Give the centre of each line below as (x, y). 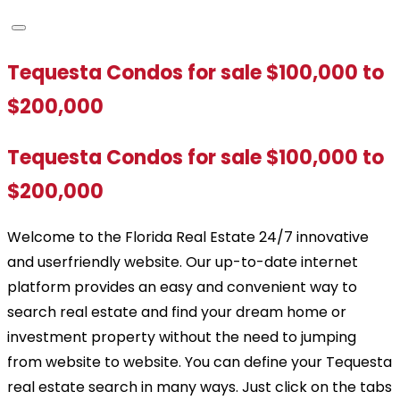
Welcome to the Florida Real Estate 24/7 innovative (188, 237)
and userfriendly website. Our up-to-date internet (183, 262)
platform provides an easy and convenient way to (182, 287)
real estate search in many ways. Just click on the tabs (200, 387)
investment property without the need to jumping (182, 337)
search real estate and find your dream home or (177, 312)
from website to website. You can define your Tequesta (200, 362)
